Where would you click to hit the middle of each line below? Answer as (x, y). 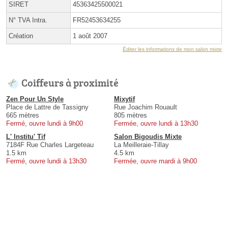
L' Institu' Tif (26, 137)
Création (21, 36)
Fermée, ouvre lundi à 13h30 (156, 124)
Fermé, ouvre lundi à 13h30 (46, 161)
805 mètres (131, 116)
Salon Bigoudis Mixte (148, 137)
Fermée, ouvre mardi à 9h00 (155, 161)
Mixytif (124, 99)
